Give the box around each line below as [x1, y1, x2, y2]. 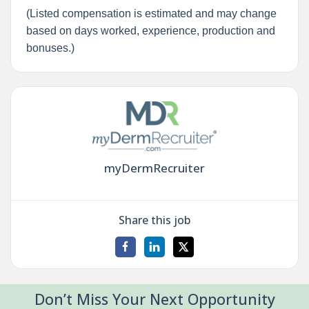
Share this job [119, 212, 190, 228]
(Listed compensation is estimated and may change [26, 7, 277, 19]
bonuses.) [26, 41, 74, 54]
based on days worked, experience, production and [26, 24, 275, 37]
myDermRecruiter [104, 160, 205, 177]
